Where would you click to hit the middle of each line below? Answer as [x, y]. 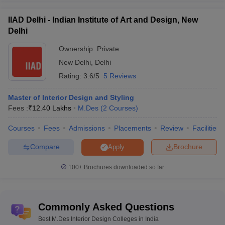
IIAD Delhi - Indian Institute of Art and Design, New [103, 20]
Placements [133, 128]
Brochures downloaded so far [123, 167]
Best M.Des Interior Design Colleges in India [98, 219]
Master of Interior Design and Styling [71, 97]
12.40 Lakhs [52, 108]
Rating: [71, 76]
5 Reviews [120, 76]
